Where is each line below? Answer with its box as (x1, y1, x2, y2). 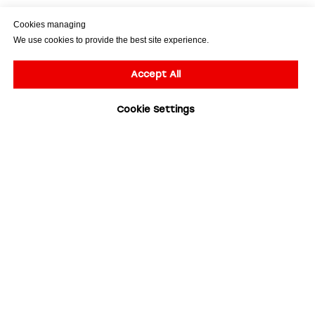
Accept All (131, 69, 181, 80)
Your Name (14, 254, 77, 267)
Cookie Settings (117, 104, 195, 115)
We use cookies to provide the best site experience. (13, 35, 209, 46)
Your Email (14, 194, 74, 207)
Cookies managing (13, 20, 86, 30)
